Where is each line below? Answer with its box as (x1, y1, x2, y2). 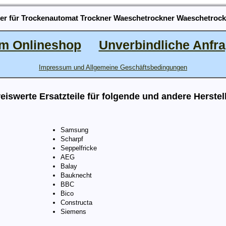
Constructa (60, 199, 92, 207)
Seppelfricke (60, 144, 97, 152)
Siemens (60, 208, 86, 216)
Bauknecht (60, 172, 92, 180)
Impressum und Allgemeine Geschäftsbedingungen (39, 64, 187, 72)
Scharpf (60, 135, 83, 143)
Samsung (60, 126, 88, 134)
